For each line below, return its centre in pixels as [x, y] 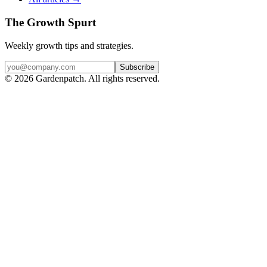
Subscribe [137, 67]
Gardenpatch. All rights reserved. [97, 78]
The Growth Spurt [50, 23]
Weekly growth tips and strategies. [69, 45]
